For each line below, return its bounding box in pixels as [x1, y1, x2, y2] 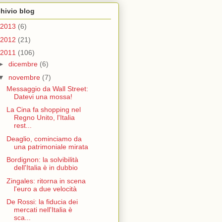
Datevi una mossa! [13, 92, 72, 101]
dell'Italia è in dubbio [13, 164, 78, 172]
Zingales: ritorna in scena [6, 176, 86, 185]
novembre [8, 73, 42, 81]
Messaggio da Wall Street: [6, 84, 88, 93]
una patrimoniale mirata [13, 142, 88, 151]
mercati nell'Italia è [13, 206, 72, 214]
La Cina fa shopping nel [6, 106, 81, 114]
